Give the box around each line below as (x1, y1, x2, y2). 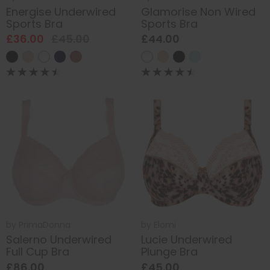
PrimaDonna (19, 218, 71, 231)
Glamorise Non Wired (141, 4, 256, 19)
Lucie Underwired (141, 232, 232, 248)
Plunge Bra (141, 244, 198, 260)
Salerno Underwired (6, 232, 111, 248)
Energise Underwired (6, 4, 116, 19)
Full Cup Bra (6, 244, 69, 260)
